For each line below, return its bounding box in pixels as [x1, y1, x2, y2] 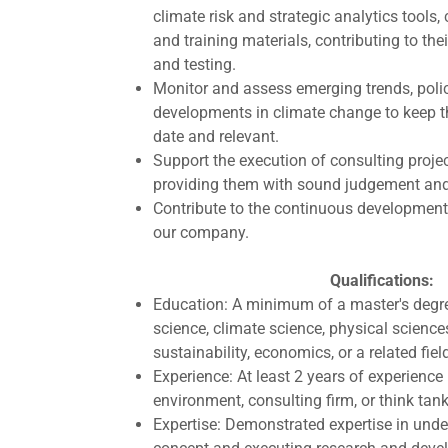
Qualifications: [330, 271, 434, 290]
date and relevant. [152, 127, 279, 146]
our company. [152, 223, 249, 242]
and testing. [152, 55, 236, 74]
